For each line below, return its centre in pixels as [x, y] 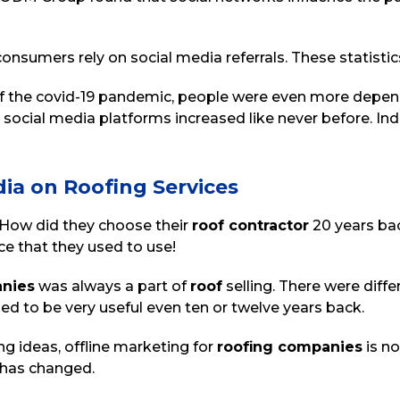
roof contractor [250, 225]
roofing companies [290, 347]
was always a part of [112, 286]
